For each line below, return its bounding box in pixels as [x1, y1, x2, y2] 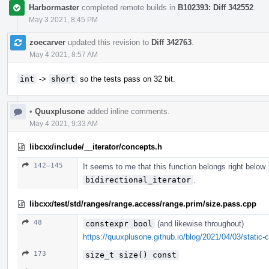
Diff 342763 [151, 37, 192, 47]
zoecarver [29, 37, 65, 47]
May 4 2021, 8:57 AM [29, 50, 98, 59]
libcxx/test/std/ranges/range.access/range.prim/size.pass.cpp [29, 199, 256, 208]
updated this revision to [65, 37, 151, 47]
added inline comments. [85, 106, 170, 116]
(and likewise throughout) [155, 219, 244, 228]
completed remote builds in [79, 2, 178, 12]
